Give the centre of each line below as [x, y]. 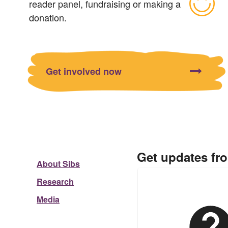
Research [55, 182]
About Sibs [58, 164]
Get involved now [84, 71]
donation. [48, 18]
